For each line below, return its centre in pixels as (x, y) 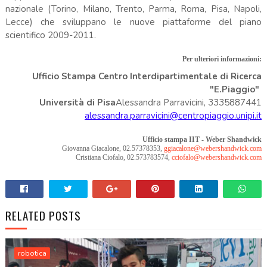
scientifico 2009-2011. (50, 35)
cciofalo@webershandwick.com (217, 157)
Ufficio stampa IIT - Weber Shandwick (202, 139)
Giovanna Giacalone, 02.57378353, (113, 148)
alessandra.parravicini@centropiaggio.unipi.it (173, 115)
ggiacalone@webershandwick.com (213, 148)
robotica (32, 253)
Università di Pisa (78, 102)
